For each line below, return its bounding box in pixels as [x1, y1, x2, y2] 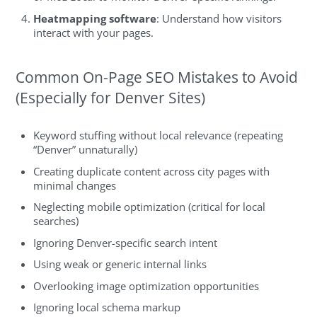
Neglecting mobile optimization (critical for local [33, 200, 266, 214]
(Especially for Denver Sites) [16, 87, 206, 108]
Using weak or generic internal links [33, 257, 207, 272]
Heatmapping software [33, 11, 157, 25]
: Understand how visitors [156, 11, 282, 25]
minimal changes [33, 178, 117, 192]
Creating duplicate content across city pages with [33, 163, 270, 178]
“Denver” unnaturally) [33, 142, 138, 157]
